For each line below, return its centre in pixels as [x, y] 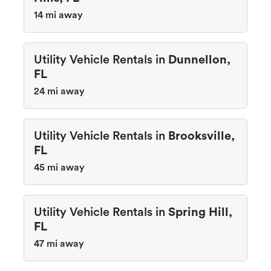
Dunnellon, [199, 60]
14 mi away [58, 15]
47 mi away [59, 243]
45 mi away [59, 167]
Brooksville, [201, 136]
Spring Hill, [200, 212]
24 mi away [59, 91]
